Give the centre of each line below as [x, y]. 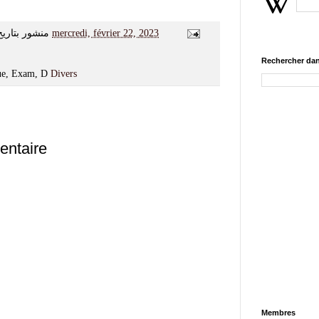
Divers [64, 74]
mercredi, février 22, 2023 [105, 33]
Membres [278, 312]
